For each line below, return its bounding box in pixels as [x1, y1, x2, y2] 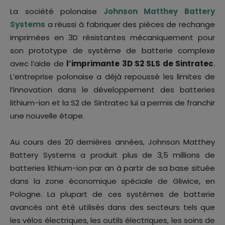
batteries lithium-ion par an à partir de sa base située [10, 163, 215, 174]
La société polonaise [10, 6, 97, 17]
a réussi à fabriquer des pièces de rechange [45, 19, 215, 30]
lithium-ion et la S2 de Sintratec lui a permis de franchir [10, 97, 215, 108]
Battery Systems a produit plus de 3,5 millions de [10, 150, 215, 161]
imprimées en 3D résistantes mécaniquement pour [10, 32, 215, 43]
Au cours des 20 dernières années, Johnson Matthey [10, 137, 215, 148]
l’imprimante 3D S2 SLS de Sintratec [66, 58, 213, 69]
